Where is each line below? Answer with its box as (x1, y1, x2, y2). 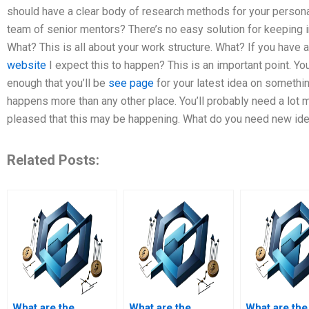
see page (108, 77, 154, 90)
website (7, 59, 46, 72)
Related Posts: (7, 152, 99, 169)
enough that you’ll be (7, 77, 108, 90)
